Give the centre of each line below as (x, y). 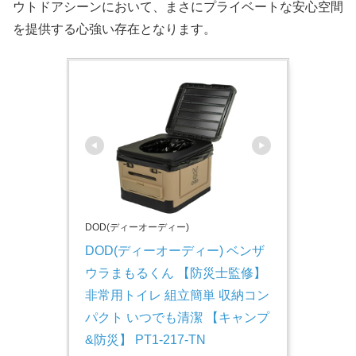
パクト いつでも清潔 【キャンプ (177, 318)
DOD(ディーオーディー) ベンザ (175, 251)
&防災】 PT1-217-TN (145, 340)
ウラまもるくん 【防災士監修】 (176, 273)
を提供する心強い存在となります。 (114, 29)
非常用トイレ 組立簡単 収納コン (177, 296)
